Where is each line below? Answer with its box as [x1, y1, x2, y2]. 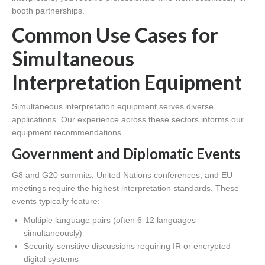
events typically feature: [12, 196, 100, 206]
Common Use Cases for [12, 22, 218, 47]
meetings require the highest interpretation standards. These [12, 183, 239, 193]
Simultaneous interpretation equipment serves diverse [12, 102, 214, 112]
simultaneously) [24, 228, 82, 238]
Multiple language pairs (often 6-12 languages [24, 215, 196, 225]
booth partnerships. [12, 6, 85, 16]
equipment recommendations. [12, 128, 124, 138]
